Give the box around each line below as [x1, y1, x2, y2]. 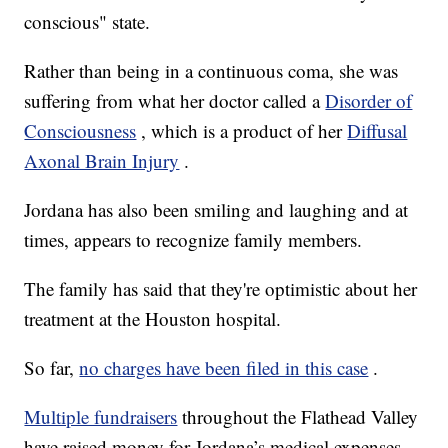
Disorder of [325, 88, 413, 114]
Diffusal [347, 118, 408, 144]
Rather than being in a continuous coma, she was [24, 58, 399, 84]
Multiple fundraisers [24, 404, 178, 430]
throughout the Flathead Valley [182, 404, 419, 430]
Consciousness [24, 118, 137, 144]
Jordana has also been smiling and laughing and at [24, 197, 409, 223]
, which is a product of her [141, 118, 348, 144]
